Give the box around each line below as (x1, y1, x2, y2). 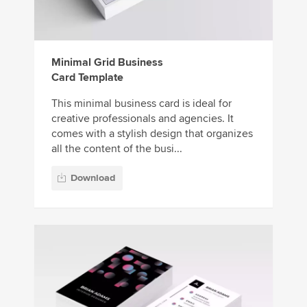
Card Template (51, 70, 123, 84)
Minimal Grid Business (51, 55, 163, 69)
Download (71, 172, 115, 184)
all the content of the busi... (51, 141, 182, 156)
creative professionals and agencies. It (51, 111, 234, 125)
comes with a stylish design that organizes (51, 126, 253, 140)
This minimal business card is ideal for (51, 96, 232, 110)
